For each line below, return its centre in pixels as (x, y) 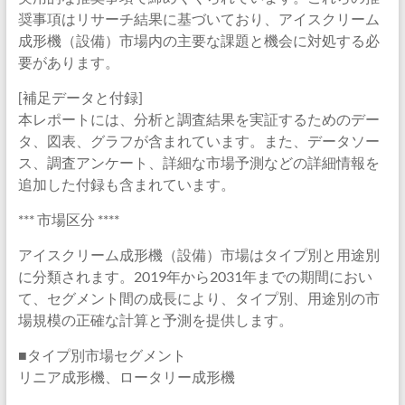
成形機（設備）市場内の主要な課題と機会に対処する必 (198, 40)
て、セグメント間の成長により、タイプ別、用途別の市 (198, 298)
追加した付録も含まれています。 (126, 184)
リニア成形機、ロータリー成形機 (126, 377)
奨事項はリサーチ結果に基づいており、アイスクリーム (198, 19)
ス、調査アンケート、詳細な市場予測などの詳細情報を (198, 162)
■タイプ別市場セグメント (102, 355)
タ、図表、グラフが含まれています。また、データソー (198, 141)
